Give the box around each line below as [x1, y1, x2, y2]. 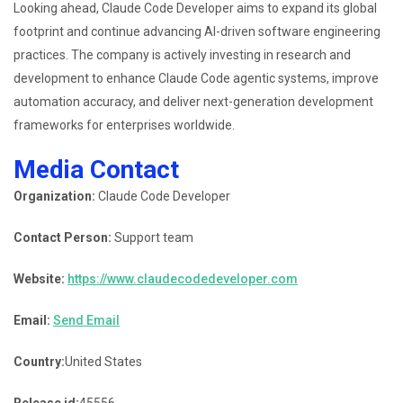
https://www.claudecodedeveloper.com [67, 271, 298, 286]
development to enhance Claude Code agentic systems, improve [13, 70, 379, 85]
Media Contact [13, 154, 179, 184]
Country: [13, 354, 65, 369]
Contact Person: [13, 229, 112, 245]
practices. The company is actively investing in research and [13, 47, 351, 62]
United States [65, 354, 142, 369]
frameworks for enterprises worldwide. [13, 117, 235, 132]
